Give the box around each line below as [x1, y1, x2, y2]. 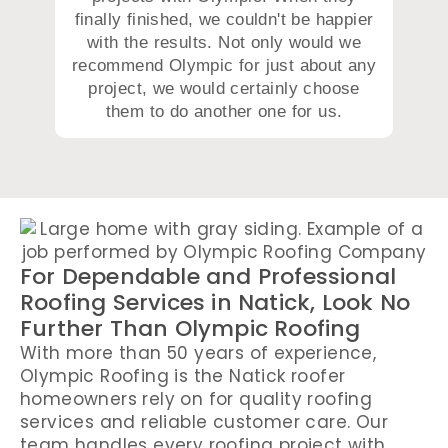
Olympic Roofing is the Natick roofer [20, 364, 346, 389]
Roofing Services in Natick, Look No [20, 287, 411, 319]
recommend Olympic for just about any [71, 56, 377, 76]
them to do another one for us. [105, 102, 343, 122]
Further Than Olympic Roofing [20, 313, 361, 345]
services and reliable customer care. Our [20, 410, 388, 435]
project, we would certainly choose [88, 79, 360, 99]
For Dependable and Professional [20, 261, 397, 293]
